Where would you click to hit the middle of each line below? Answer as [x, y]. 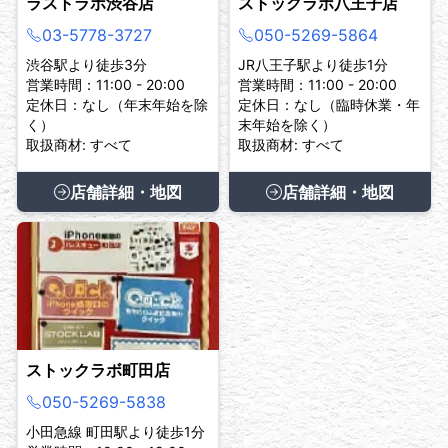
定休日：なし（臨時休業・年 [329, 105]
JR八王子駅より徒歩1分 [313, 65]
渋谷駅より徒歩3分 [86, 65]
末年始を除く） [287, 125]
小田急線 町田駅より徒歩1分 [115, 432]
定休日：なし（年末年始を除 [117, 105]
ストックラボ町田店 [98, 370]
